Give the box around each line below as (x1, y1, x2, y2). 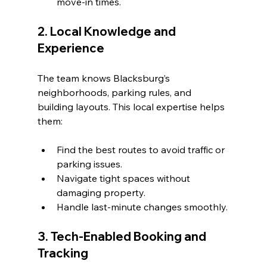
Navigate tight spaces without (56, 172, 193, 185)
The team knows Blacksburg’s (37, 72, 172, 85)
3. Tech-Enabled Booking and (37, 229, 209, 244)
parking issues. (56, 158, 122, 170)
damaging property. (56, 187, 145, 199)
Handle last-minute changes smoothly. (56, 201, 228, 213)
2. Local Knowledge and (37, 24, 178, 39)
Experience (37, 41, 104, 56)
